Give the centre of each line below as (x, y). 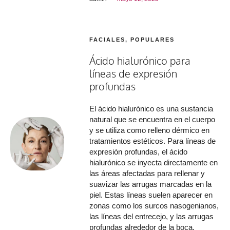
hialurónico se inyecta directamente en (154, 162)
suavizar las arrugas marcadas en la (151, 184)
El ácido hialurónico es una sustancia (151, 108)
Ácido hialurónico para (140, 60)
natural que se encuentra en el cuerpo (152, 119)
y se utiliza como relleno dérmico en (150, 130)
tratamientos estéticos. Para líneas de (153, 141)
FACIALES (108, 39)
